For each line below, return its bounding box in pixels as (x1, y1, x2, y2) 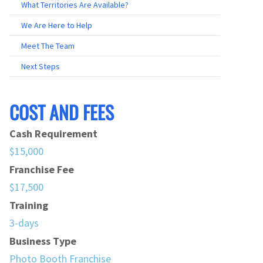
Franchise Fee (9, 162, 74, 176)
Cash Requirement (9, 126, 97, 140)
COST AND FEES (9, 97, 114, 126)
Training (9, 198, 48, 212)
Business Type (9, 234, 76, 248)
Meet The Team (21, 40, 75, 51)
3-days (9, 215, 39, 230)
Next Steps (21, 60, 60, 72)
